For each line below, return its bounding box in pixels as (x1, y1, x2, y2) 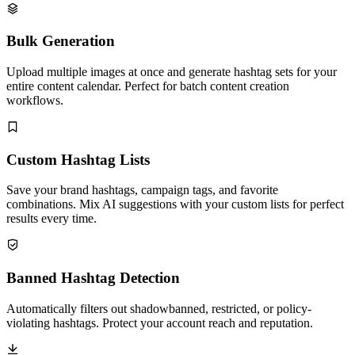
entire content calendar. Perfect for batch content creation (6, 78, 289, 93)
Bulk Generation (6, 32, 115, 50)
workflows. (6, 93, 63, 107)
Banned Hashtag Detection (6, 269, 180, 287)
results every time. (6, 212, 97, 226)
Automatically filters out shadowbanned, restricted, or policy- (6, 301, 311, 315)
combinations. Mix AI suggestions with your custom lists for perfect (6, 197, 344, 212)
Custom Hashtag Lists (6, 151, 150, 168)
